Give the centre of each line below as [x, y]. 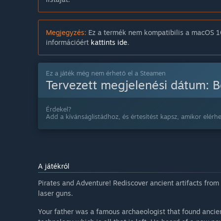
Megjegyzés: [66, 33]
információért [68, 42]
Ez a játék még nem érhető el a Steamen [106, 73]
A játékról [54, 166]
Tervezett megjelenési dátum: [129, 85]
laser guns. [55, 193]
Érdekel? [59, 109]
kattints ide [109, 42]
